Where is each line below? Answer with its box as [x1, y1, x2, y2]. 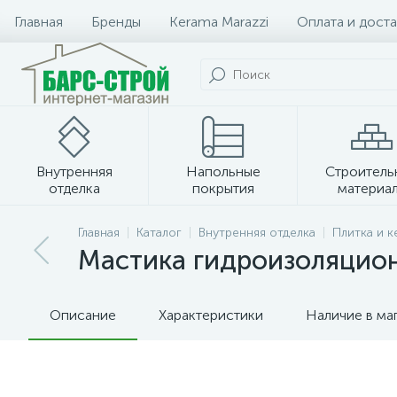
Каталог [136, 225, 182, 240]
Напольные [186, 163, 261, 180]
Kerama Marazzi [169, 12, 269, 30]
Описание [50, 307, 116, 323]
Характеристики [159, 307, 263, 323]
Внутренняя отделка [198, 225, 315, 240]
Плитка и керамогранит [122, 216, 275, 233]
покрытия [192, 180, 254, 197]
